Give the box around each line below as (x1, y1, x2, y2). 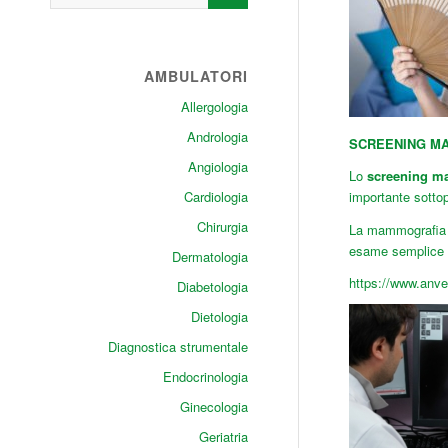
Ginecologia (179, 397, 248, 416)
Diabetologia (176, 277, 248, 296)
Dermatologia (171, 247, 248, 266)
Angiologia (187, 157, 248, 176)
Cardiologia (183, 187, 248, 206)
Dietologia (190, 307, 248, 326)
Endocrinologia (162, 367, 248, 386)
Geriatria (198, 427, 248, 446)
